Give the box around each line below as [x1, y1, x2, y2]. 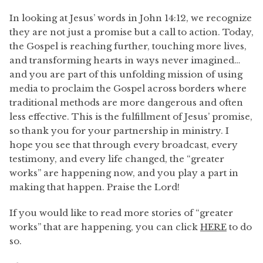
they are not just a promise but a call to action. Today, [9, 26, 254, 38]
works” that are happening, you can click [9, 221, 200, 232]
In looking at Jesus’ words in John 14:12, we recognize [9, 12, 252, 23]
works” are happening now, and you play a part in [9, 167, 238, 178]
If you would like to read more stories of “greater [9, 207, 233, 218]
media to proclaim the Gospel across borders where [9, 83, 247, 94]
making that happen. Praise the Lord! [9, 181, 180, 193]
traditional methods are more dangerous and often [9, 97, 243, 108]
